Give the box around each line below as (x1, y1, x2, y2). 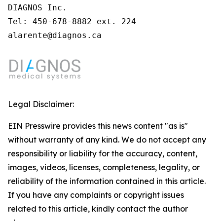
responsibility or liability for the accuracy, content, (8, 148, 197, 158)
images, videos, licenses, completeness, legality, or (8, 162, 200, 172)
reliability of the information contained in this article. (8, 176, 206, 186)
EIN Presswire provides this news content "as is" (8, 121, 188, 131)
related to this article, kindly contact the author (8, 204, 188, 214)
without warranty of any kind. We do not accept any (8, 135, 206, 145)
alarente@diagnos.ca (8, 31, 102, 40)
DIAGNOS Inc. (8, 3, 67, 12)
